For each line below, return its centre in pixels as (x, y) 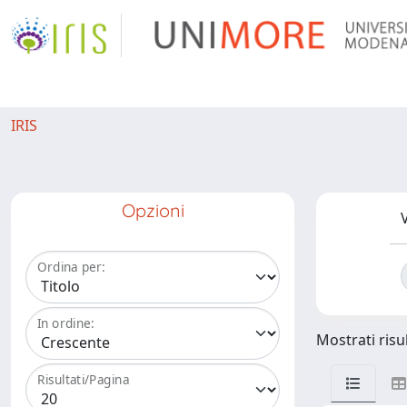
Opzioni (153, 210)
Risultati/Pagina (84, 380)
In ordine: (66, 323)
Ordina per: (71, 267)
